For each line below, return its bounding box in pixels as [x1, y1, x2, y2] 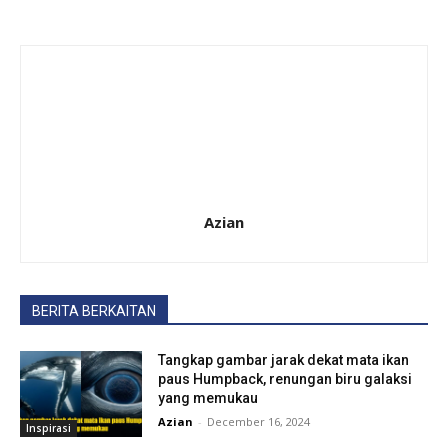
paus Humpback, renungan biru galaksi [158, 371, 413, 388]
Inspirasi [26, 420, 71, 435]
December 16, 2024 [207, 414, 311, 430]
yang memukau [158, 390, 259, 407]
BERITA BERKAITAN [32, 303, 156, 320]
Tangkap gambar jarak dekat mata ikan [158, 352, 410, 369]
